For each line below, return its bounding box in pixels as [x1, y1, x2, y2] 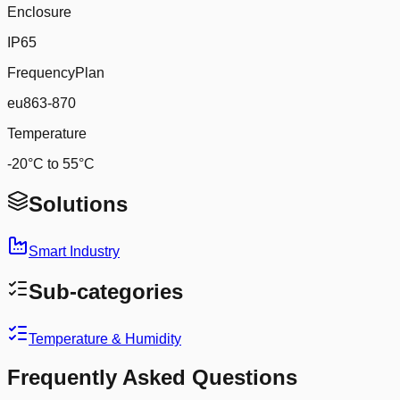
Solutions [29, 192, 128, 217]
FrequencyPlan [7, 65, 104, 81]
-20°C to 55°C [7, 156, 95, 172]
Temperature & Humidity [29, 330, 181, 346]
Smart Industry [29, 244, 120, 260]
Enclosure [7, 4, 71, 21]
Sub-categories [29, 279, 183, 304]
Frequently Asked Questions [7, 364, 297, 389]
